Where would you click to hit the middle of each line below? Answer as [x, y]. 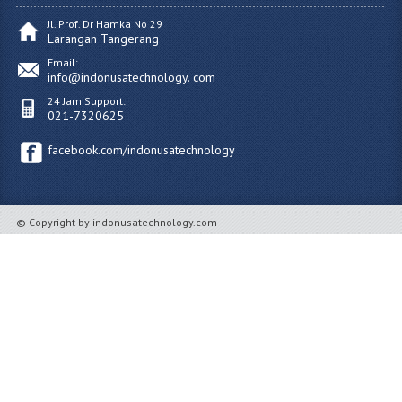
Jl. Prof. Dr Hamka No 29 [105, 24]
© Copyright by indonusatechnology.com [116, 223]
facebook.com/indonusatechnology [141, 150]
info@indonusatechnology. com [131, 78]
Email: [62, 63]
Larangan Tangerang [103, 39]
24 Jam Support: [86, 101]
